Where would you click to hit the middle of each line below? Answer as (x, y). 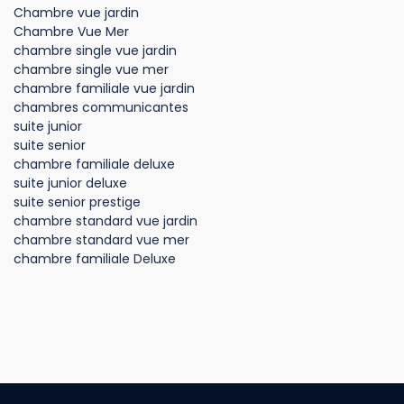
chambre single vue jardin (95, 50)
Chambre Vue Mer (71, 32)
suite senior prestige (77, 202)
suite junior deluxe (70, 183)
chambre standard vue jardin (106, 221)
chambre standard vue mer (101, 240)
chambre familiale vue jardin (104, 88)
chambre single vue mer (91, 69)
